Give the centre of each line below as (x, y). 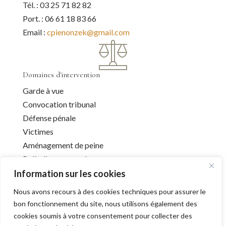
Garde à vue (43, 91)
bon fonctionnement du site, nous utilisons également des (105, 204)
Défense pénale (49, 118)
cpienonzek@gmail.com (88, 32)
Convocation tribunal (59, 104)
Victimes (38, 132)
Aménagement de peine (63, 145)
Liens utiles (41, 217)
